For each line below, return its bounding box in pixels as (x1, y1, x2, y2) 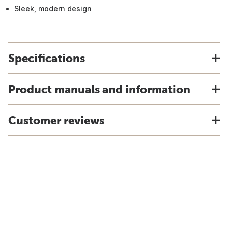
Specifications (8, 51, 85, 65)
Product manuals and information (8, 82, 190, 96)
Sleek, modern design (14, 4, 92, 13)
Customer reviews (8, 113, 104, 127)
